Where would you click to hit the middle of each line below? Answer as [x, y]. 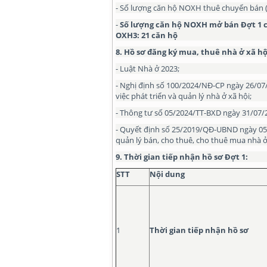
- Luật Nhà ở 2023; [148, 69]
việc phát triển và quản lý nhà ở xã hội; [184, 96]
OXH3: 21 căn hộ [147, 35]
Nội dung [167, 174]
